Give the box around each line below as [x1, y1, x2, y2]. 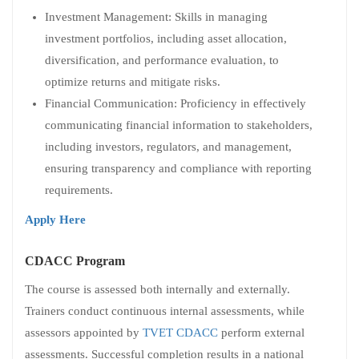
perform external [218, 325, 305, 339]
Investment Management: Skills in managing [45, 10, 268, 23]
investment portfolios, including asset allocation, [45, 31, 287, 45]
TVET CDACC [143, 325, 218, 339]
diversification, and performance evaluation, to [45, 53, 279, 67]
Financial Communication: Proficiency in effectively [45, 96, 306, 110]
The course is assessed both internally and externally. [25, 282, 290, 296]
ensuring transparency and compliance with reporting [45, 161, 312, 175]
